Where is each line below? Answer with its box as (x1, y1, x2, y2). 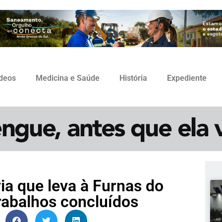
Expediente (167, 73, 207, 83)
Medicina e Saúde (36, 73, 100, 83)
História (119, 73, 147, 83)
